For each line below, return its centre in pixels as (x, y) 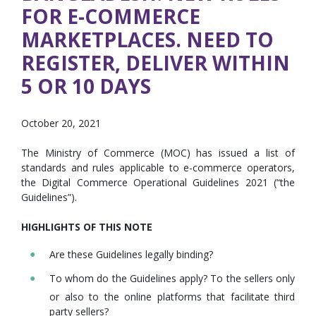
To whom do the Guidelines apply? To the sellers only (172, 279)
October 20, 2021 (61, 123)
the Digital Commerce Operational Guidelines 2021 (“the (158, 182)
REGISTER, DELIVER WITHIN (156, 63)
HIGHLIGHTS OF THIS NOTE (87, 227)
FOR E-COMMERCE (111, 16)
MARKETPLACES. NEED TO (147, 39)
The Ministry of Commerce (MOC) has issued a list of (158, 153)
